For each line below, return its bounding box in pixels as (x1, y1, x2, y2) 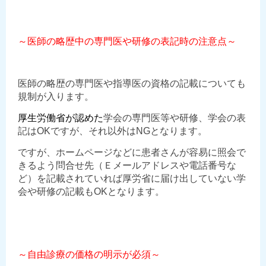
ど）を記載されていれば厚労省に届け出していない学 (18, 173, 246, 184)
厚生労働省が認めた (18, 113, 103, 123)
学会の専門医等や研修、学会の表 (103, 113, 246, 123)
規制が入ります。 (18, 91, 94, 102)
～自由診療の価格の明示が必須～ (18, 249, 160, 260)
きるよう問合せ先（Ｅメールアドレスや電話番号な (18, 160, 236, 171)
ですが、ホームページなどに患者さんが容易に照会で (18, 147, 246, 158)
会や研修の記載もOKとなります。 (18, 186, 164, 197)
